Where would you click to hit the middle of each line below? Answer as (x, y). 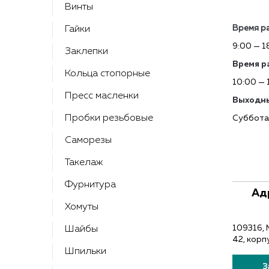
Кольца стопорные (107, 74)
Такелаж (84, 163)
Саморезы (88, 141)
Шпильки (86, 252)
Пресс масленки (102, 96)
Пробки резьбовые (109, 118)
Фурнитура (90, 185)
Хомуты (82, 207)
